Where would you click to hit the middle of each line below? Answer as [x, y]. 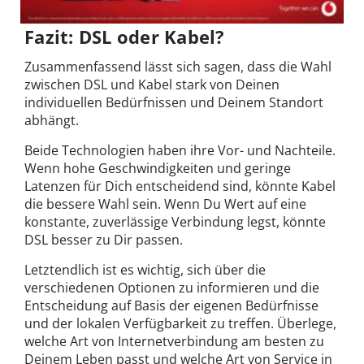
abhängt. [52, 120]
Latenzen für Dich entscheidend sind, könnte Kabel [180, 186]
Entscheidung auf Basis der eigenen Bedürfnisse [171, 305]
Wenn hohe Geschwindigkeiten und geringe [158, 168]
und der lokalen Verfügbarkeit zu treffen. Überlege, [180, 323]
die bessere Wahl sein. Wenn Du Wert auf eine [165, 204]
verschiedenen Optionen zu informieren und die [172, 287]
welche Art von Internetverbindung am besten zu [174, 341]
